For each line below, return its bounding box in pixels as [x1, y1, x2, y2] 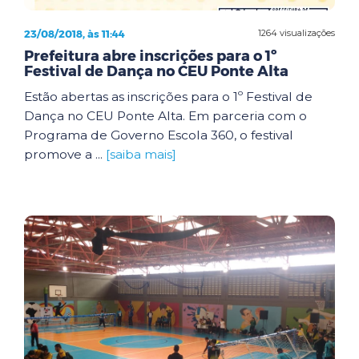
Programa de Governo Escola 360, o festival [24, 127, 293, 143]
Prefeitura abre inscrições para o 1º [24, 46, 276, 65]
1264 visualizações [258, 27, 335, 38]
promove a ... [24, 146, 106, 162]
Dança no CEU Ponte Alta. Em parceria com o [24, 107, 307, 123]
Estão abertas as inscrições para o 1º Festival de [24, 88, 313, 104]
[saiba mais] [106, 146, 176, 162]
